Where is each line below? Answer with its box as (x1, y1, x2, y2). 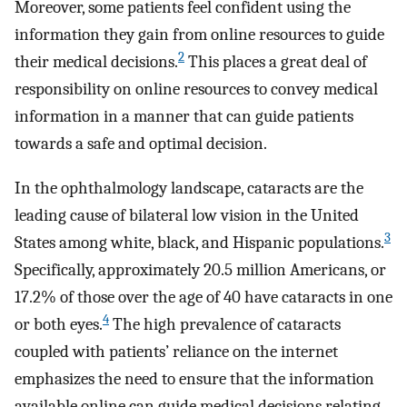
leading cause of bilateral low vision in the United (15, 204, 359, 225)
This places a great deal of (184, 52, 367, 73)
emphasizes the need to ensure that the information (15, 368, 374, 389)
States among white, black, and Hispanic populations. (15, 232, 384, 253)
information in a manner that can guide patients (15, 106, 353, 127)
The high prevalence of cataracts (109, 313, 341, 334)
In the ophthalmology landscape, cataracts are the (15, 177, 363, 198)
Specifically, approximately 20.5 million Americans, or (15, 259, 386, 280)
